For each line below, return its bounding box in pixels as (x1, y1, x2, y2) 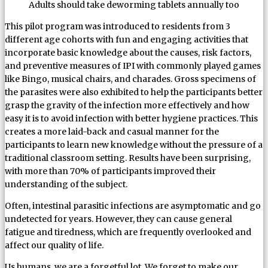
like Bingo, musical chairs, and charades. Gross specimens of (5, 74, 256, 85)
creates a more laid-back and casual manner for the (5, 126, 219, 138)
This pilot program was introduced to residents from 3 (5, 21, 230, 32)
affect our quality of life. (5, 240, 103, 251)
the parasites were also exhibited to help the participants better (5, 87, 263, 98)
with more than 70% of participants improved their (5, 166, 216, 177)
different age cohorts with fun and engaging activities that (5, 34, 248, 45)
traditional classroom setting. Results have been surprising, (5, 153, 251, 164)
